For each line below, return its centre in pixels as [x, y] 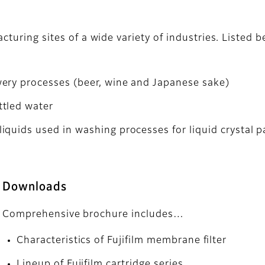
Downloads [35, 187]
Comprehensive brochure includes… [93, 214]
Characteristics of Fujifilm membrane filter [122, 240]
